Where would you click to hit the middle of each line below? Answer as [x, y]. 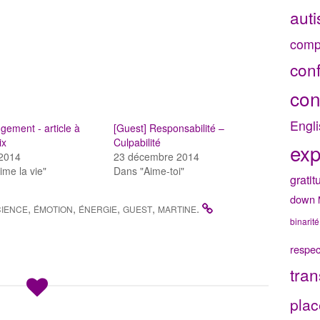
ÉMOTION [53, 209]
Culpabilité [137, 142]
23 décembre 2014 [157, 157]
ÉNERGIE [98, 209]
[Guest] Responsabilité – [169, 128]
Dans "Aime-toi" [149, 171]
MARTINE [177, 209]
